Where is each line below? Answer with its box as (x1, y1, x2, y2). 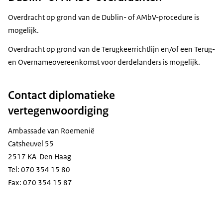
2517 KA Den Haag (8, 152, 71, 162)
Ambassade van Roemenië (8, 126, 95, 136)
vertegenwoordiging (8, 103, 109, 118)
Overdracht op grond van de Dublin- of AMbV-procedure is (8, 12, 199, 22)
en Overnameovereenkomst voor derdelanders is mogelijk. (8, 57, 200, 67)
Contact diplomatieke (8, 88, 115, 103)
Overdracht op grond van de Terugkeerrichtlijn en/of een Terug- (8, 44, 215, 54)
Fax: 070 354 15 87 (8, 178, 72, 188)
